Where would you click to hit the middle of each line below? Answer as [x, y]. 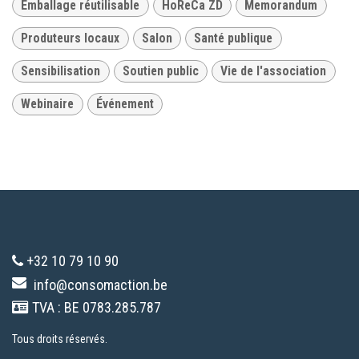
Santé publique [234, 38]
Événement [125, 104]
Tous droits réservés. [60, 339]
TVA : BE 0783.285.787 [95, 307]
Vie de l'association [274, 71]
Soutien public [160, 71]
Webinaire [48, 104]
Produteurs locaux [71, 38]
